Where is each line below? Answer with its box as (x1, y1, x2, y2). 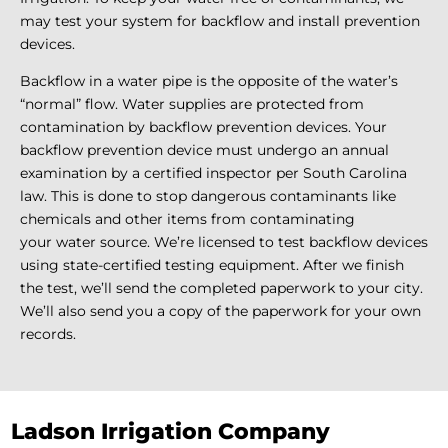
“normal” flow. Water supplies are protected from (20, 95, 364, 114)
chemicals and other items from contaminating (20, 210, 355, 229)
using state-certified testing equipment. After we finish (20, 256, 404, 275)
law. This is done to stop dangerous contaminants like (20, 187, 396, 206)
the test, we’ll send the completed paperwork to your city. (20, 279, 423, 298)
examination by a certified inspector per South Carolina (20, 164, 407, 183)
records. (20, 325, 76, 344)
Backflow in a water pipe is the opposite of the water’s (20, 72, 398, 91)
